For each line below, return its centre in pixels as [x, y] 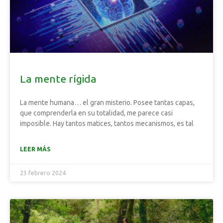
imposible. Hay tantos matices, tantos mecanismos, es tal [107, 123]
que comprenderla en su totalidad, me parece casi [96, 113]
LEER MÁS [35, 149]
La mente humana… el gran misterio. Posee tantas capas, [107, 103]
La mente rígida [58, 79]
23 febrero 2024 [43, 173]
